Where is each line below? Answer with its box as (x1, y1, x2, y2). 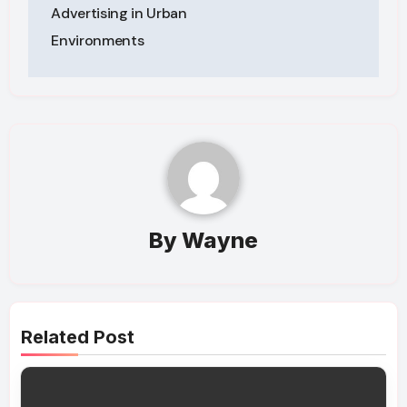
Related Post (21, 326, 135, 349)
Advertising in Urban (51, 4, 187, 24)
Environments (51, 31, 144, 51)
